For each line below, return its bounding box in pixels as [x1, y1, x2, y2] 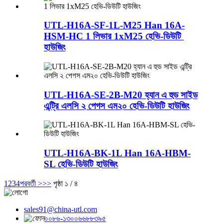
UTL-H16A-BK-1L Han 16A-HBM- [44, 148, 191, 159]
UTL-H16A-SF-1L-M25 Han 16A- [44, 20, 185, 31]
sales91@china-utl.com [24, 205, 97, 214]
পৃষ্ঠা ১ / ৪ [53, 179, 78, 188]
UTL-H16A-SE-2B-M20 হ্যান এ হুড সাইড [44, 89, 198, 100]
